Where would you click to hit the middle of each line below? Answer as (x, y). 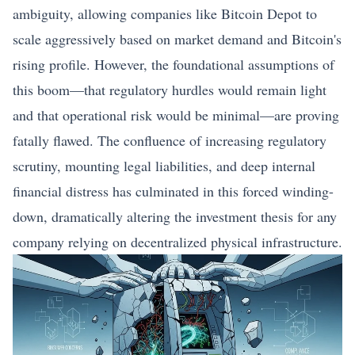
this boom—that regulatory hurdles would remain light (170, 90)
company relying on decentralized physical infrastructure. (177, 242)
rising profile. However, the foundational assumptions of (174, 64)
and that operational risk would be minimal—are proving (176, 115)
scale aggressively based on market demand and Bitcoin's (177, 39)
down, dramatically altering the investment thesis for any (175, 216)
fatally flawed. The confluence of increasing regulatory (170, 140)
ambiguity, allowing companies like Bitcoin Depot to (165, 13)
